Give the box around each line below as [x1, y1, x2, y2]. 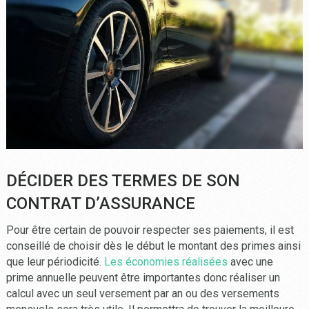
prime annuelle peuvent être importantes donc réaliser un [6, 271, 280, 285]
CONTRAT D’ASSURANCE [6, 194, 195, 214]
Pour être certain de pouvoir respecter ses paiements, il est [6, 223, 294, 237]
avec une [227, 255, 273, 269]
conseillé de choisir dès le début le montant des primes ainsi [6, 239, 301, 253]
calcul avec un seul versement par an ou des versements [6, 287, 279, 301]
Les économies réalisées [103, 255, 228, 269]
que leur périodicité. [6, 255, 104, 269]
